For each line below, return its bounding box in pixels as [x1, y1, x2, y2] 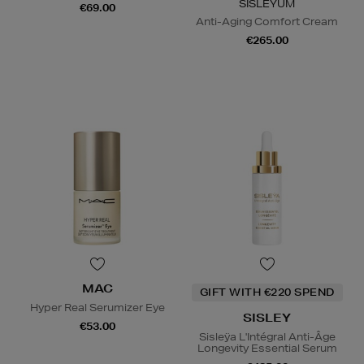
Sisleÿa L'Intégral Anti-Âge [198, 330, 336, 344]
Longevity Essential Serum [197, 341, 337, 356]
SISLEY [243, 310, 291, 326]
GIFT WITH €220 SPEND [199, 285, 335, 300]
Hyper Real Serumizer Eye [29, 301, 165, 315]
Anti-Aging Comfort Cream [196, 15, 338, 29]
